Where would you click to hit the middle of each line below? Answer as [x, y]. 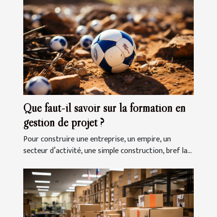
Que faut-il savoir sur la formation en [104, 108]
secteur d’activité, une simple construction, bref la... [108, 151]
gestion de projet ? [64, 122]
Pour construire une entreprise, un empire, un [97, 139]
